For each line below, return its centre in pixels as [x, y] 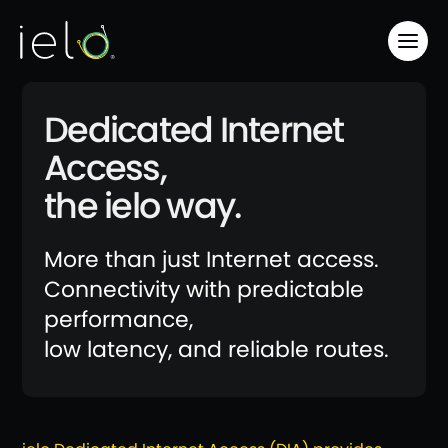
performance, [118, 319]
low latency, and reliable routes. [216, 349]
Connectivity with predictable [204, 289]
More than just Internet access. [211, 259]
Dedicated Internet [194, 129]
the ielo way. [142, 205]
